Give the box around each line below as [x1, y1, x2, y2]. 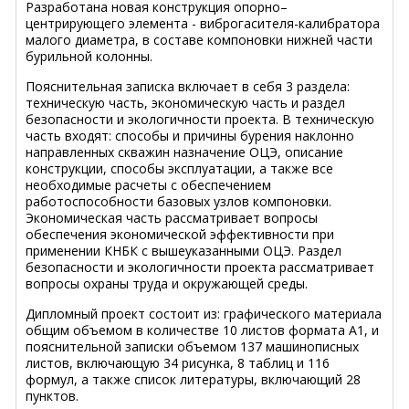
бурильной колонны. [26, 47, 152, 65]
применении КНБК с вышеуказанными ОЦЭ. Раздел [26, 241, 341, 259]
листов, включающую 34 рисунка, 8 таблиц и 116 [26, 353, 330, 372]
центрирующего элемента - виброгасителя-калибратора [26, 14, 380, 32]
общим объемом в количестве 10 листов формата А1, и [26, 320, 379, 339]
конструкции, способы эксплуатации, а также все [26, 159, 333, 177]
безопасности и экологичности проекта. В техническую [26, 110, 374, 128]
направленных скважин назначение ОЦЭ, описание [26, 142, 343, 161]
